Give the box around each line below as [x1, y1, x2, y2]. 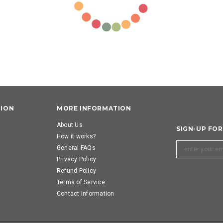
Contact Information [57, 190, 114, 197]
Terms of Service [57, 178, 105, 186]
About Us [57, 121, 83, 128]
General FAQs [57, 144, 96, 151]
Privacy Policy [57, 155, 97, 163]
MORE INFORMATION [57, 104, 131, 112]
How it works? [57, 132, 96, 140]
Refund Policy [57, 167, 97, 174]
